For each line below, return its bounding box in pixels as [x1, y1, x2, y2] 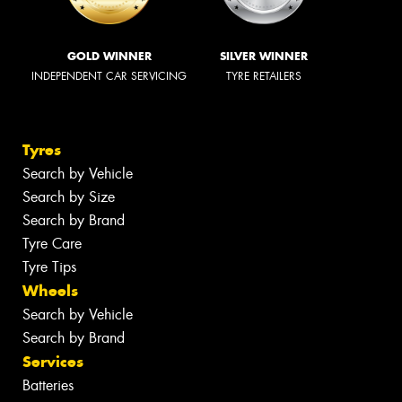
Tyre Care [22, 234, 82, 254]
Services [22, 352, 83, 372]
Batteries [22, 376, 74, 396]
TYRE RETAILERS [226, 68, 301, 83]
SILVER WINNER [220, 48, 308, 63]
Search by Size [22, 188, 115, 207]
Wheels [22, 281, 78, 301]
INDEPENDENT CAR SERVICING [31, 68, 187, 83]
